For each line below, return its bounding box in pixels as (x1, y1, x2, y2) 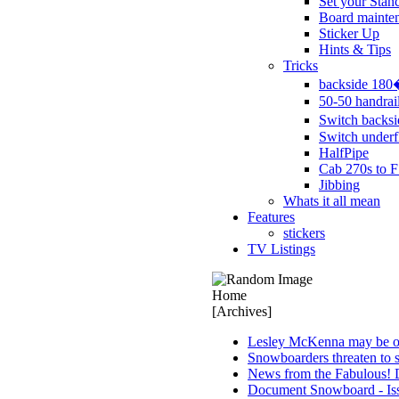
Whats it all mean (283, 193, 380, 208)
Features (248, 209, 295, 224)
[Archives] (212, 304, 272, 319)
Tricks (283, 58, 318, 73)
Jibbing (319, 177, 360, 192)
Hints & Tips (319, 42, 391, 57)
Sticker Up (319, 26, 379, 41)
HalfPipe (319, 145, 369, 160)
